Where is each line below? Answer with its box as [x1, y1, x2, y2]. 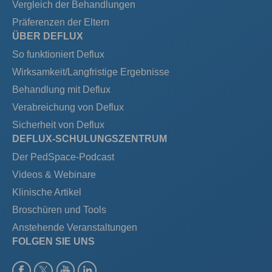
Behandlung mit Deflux [12, 84, 110, 95]
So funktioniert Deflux [12, 49, 104, 59]
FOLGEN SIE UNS [12, 236, 95, 246]
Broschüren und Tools [12, 204, 106, 215]
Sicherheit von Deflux [12, 119, 104, 130]
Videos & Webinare [12, 169, 96, 180]
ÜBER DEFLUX [12, 30, 83, 41]
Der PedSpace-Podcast [12, 151, 114, 162]
